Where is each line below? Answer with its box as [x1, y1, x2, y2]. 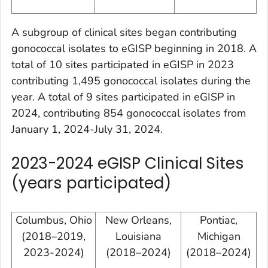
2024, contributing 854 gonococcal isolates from [11, 105, 246, 120]
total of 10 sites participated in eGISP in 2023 [11, 57, 234, 72]
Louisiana [115, 229, 162, 244]
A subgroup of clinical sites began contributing [11, 25, 237, 39]
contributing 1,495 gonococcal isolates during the [11, 73, 251, 88]
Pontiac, [200, 213, 237, 228]
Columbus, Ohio [15, 213, 92, 228]
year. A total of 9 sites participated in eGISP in [11, 89, 235, 104]
